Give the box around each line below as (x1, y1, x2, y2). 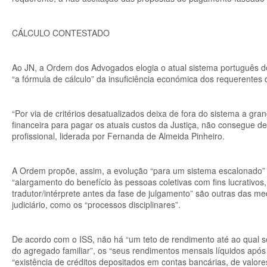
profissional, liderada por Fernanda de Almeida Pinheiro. (12, 130, 225, 142)
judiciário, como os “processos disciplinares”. (12, 198, 181, 210)
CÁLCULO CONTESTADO (12, 27, 110, 39)
